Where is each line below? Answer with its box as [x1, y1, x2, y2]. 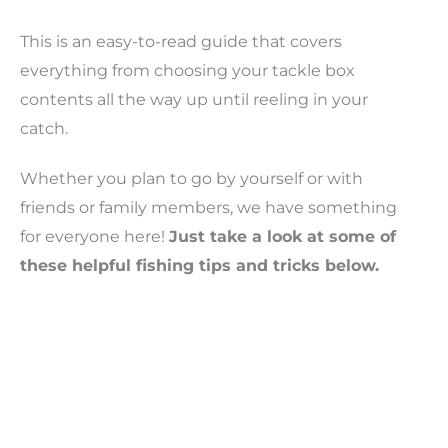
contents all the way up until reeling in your [20, 90, 368, 110]
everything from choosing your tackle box [20, 61, 355, 81]
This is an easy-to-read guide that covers [20, 32, 342, 52]
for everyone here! [20, 227, 169, 247]
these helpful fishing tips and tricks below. [20, 256, 379, 276]
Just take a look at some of [169, 227, 396, 247]
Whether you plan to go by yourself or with [20, 169, 363, 189]
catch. [20, 119, 68, 139]
